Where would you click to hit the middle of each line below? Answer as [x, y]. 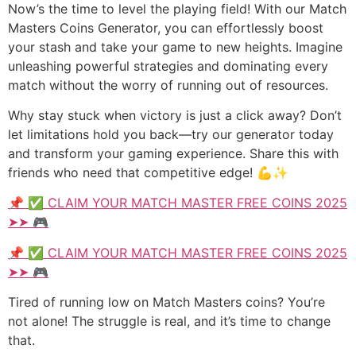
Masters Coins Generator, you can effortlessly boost [166, 27]
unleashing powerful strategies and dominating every [168, 66]
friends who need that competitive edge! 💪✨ [148, 172]
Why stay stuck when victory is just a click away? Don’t [175, 115]
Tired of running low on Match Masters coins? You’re [166, 302]
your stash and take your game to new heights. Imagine [175, 46]
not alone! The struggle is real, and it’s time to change [169, 321]
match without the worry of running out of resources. [168, 85]
